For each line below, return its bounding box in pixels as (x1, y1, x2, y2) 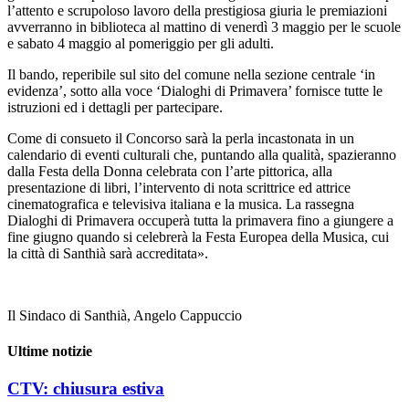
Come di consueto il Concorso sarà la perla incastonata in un (7, 130, 354, 146)
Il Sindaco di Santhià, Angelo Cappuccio (7, 307, 242, 323)
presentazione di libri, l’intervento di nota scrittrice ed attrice (7, 179, 351, 195)
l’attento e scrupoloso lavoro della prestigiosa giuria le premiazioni (7, 2, 387, 18)
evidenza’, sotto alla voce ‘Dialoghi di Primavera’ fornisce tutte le (7, 82, 383, 99)
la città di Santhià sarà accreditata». (7, 245, 208, 261)
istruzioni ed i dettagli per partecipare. (7, 99, 223, 115)
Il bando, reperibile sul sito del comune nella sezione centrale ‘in (7, 66, 375, 82)
